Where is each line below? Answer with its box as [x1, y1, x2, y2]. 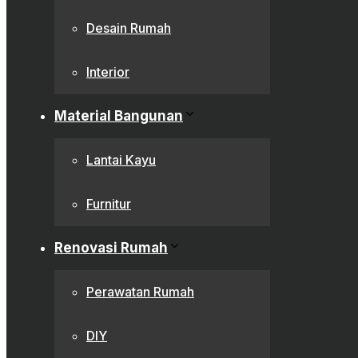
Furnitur [86, 196, 131, 213]
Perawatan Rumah [86, 284, 194, 300]
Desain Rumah [86, 20, 171, 37]
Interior [86, 64, 129, 81]
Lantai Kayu [86, 152, 156, 169]
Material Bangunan [54, 108, 183, 125]
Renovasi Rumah [54, 240, 168, 257]
